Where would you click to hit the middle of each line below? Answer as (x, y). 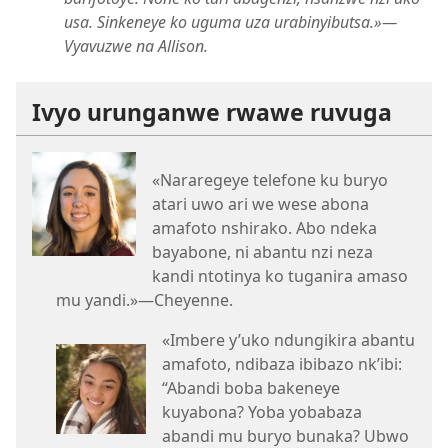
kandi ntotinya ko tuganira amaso (280, 275)
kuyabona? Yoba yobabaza (262, 411)
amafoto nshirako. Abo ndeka (264, 227)
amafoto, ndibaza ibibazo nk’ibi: (282, 363)
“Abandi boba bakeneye (251, 387)
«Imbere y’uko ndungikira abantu (288, 339)
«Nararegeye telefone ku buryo (270, 179)
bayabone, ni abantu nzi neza (262, 251)
